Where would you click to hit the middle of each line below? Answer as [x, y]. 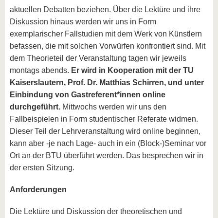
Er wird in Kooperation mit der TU [132, 70]
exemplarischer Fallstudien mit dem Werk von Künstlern [106, 34]
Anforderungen [38, 190]
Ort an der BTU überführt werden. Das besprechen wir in [107, 155]
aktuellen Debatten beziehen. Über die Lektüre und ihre [105, 9]
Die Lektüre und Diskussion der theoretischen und [96, 211]
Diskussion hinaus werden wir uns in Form [83, 22]
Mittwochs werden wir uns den [113, 107]
